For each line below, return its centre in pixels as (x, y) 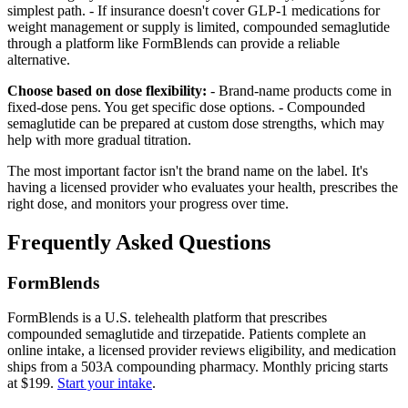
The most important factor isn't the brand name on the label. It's (188, 170)
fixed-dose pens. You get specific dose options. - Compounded (186, 107)
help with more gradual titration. (99, 139)
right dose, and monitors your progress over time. (148, 203)
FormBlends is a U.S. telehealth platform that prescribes (167, 318)
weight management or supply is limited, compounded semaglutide (199, 26)
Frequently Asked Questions (139, 242)
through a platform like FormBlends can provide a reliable (173, 43)
